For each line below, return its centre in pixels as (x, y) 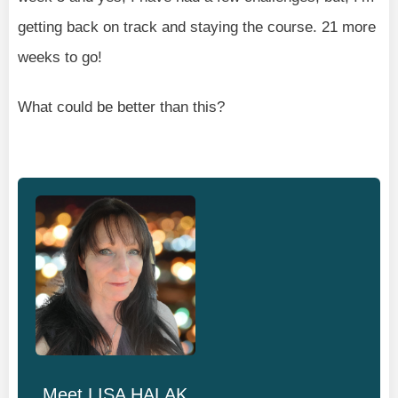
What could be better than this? (121, 107)
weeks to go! (60, 58)
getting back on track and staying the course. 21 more (197, 28)
